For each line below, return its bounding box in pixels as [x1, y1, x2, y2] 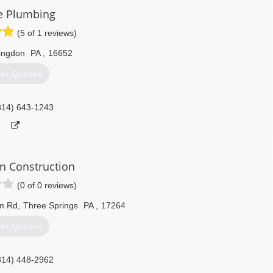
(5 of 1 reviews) [17, 28, 77, 38]
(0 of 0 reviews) [17, 180, 77, 190]
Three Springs [23, 200, 78, 210]
